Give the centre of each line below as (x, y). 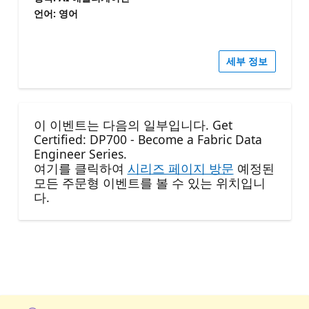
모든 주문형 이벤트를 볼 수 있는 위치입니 (149, 183)
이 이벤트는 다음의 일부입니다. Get (133, 125)
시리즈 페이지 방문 (180, 169)
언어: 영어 (56, 13)
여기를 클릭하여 (80, 169)
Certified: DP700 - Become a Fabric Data (148, 140)
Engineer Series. (80, 154)
